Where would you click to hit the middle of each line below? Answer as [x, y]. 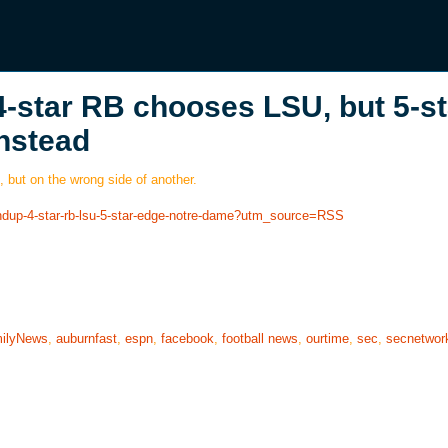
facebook [187, 339]
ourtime [327, 339]
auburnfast [86, 339]
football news [260, 339]
